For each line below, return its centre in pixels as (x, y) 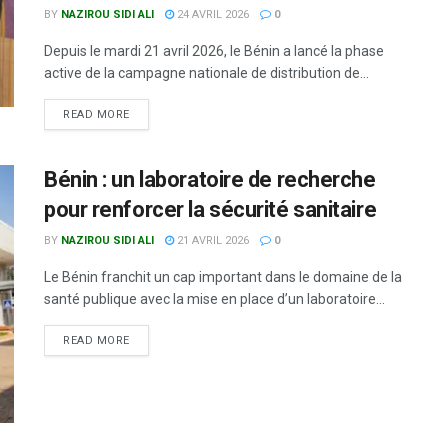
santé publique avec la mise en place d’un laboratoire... (214, 299)
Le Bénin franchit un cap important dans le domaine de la (223, 277)
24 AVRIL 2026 (211, 15)
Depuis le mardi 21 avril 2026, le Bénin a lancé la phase (214, 51)
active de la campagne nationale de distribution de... (206, 73)
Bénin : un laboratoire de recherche (210, 180)
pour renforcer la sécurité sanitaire (210, 210)
